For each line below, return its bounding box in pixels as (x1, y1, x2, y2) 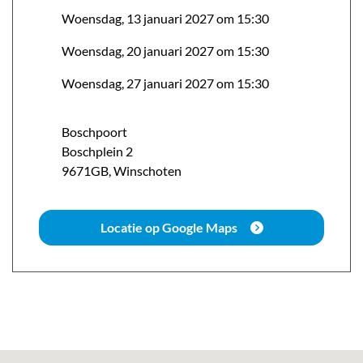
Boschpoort (62, 124, 127, 139)
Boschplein (62, 143, 123, 159)
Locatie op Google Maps (100, 220, 237, 235)
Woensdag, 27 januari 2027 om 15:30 (62, 75, 269, 91)
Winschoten (113, 163, 181, 178)
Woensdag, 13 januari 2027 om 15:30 (62, 11, 269, 26)
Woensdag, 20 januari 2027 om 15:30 (62, 43, 269, 58)
